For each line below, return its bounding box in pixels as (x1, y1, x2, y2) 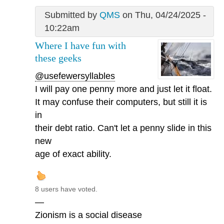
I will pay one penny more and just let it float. (35, 84, 212, 94)
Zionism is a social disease (35, 210, 142, 220)
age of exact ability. (35, 149, 111, 159)
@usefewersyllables (35, 71, 115, 81)
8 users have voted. (35, 185, 97, 193)
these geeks (35, 52, 81, 63)
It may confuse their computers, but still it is (35, 97, 207, 107)
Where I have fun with (35, 39, 126, 51)
